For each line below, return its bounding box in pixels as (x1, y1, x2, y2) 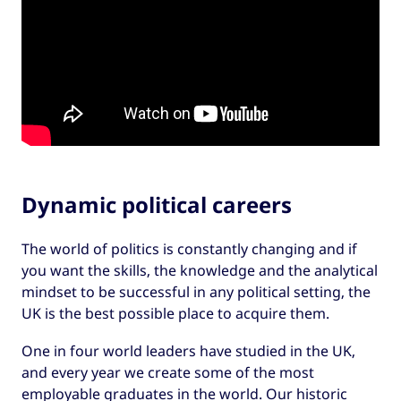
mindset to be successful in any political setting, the (21, 281, 371, 302)
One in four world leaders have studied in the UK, (21, 341, 355, 362)
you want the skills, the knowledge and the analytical (21, 260, 378, 280)
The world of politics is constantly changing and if (21, 238, 357, 259)
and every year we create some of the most (21, 363, 314, 383)
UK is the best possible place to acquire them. (21, 303, 329, 323)
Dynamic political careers (21, 189, 292, 219)
